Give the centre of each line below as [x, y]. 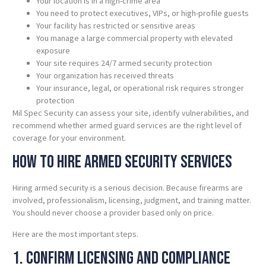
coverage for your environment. [69, 137]
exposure [53, 50]
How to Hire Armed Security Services [122, 162]
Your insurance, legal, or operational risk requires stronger [140, 88]
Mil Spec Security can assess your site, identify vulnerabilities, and [131, 113]
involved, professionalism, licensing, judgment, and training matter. [132, 200]
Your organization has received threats [105, 75]
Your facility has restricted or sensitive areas [116, 25]
